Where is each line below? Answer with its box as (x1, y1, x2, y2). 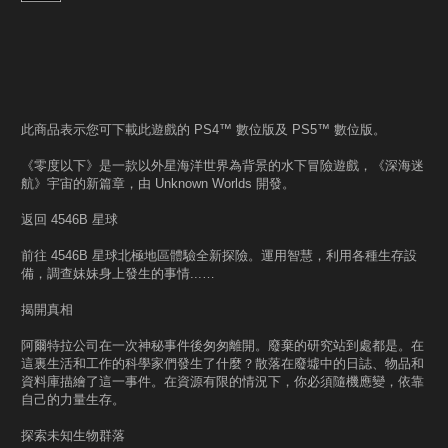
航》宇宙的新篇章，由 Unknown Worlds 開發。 (21, 176, 295, 191)
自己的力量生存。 (21, 392, 125, 407)
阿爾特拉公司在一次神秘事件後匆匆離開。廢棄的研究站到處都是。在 (21, 338, 424, 353)
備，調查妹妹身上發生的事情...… (21, 266, 215, 281)
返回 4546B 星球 (21, 212, 118, 227)
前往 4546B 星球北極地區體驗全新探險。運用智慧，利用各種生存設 (21, 248, 417, 263)
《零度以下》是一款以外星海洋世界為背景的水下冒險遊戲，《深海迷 (21, 158, 424, 173)
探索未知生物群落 (21, 428, 125, 443)
